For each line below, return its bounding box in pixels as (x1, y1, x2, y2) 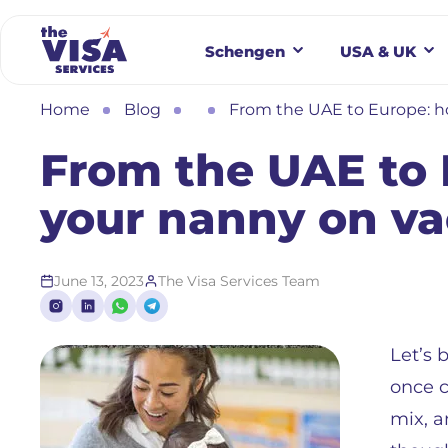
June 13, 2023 (54, 272, 144, 290)
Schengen (205, 41, 285, 61)
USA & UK (340, 41, 416, 61)
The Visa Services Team (158, 272, 320, 290)
